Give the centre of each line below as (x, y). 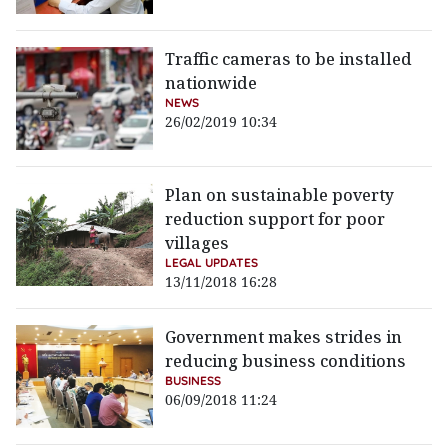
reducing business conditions (286, 361)
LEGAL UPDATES (212, 263)
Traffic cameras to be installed (289, 59)
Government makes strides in (284, 337)
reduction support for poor (275, 219)
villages (197, 243)
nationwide (211, 83)
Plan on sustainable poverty (280, 195)
